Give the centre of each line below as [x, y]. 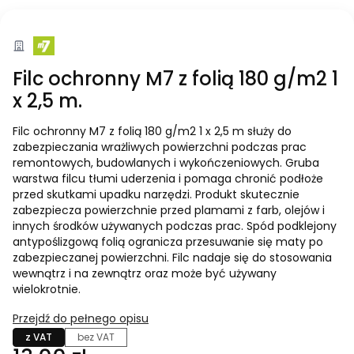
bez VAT [96, 337]
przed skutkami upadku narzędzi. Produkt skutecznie [156, 195]
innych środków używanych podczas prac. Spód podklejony [175, 226]
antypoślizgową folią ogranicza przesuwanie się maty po [168, 242]
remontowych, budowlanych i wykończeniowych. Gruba [166, 163]
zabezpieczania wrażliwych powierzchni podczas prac [160, 147]
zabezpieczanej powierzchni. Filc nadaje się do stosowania [172, 258]
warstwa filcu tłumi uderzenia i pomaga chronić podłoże [168, 179]
